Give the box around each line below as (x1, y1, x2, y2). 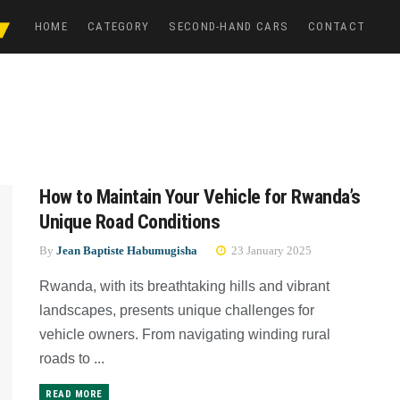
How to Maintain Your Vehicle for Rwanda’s (39, 186, 361, 208)
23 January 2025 (229, 244, 312, 257)
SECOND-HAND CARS (169, 20, 289, 33)
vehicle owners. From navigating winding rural (39, 327, 330, 342)
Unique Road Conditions (39, 211, 221, 233)
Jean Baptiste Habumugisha (56, 244, 197, 257)
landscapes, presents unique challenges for (39, 303, 314, 318)
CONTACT (308, 20, 366, 33)
